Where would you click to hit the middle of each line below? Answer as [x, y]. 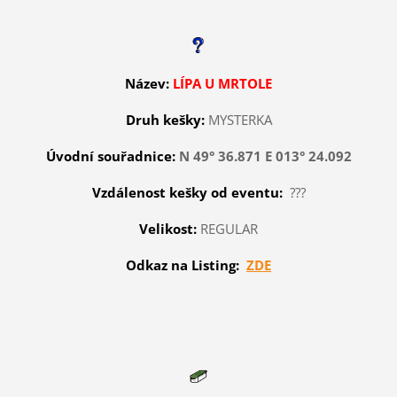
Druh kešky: [167, 120]
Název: [147, 84]
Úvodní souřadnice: [110, 156]
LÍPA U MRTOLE [222, 84]
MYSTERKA [240, 120]
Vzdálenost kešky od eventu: [187, 193]
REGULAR [229, 229]
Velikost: [168, 229]
